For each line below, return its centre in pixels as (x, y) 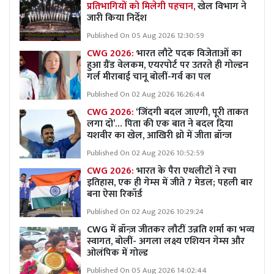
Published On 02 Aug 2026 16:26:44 (146, 94)
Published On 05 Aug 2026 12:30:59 (146, 35)
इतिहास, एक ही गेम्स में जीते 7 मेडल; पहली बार (170, 182)
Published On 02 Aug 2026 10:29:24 (145, 212)
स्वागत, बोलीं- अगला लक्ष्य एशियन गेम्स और (166, 241)
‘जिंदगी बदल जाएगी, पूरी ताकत (192, 112)
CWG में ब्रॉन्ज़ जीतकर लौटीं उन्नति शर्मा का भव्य (171, 229)
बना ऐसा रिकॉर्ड (115, 194)
